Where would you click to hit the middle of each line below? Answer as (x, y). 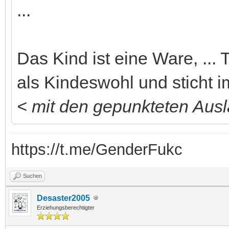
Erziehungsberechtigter (66, 207)
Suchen (32, 176)
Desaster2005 (63, 198)
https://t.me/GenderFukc (97, 149)
